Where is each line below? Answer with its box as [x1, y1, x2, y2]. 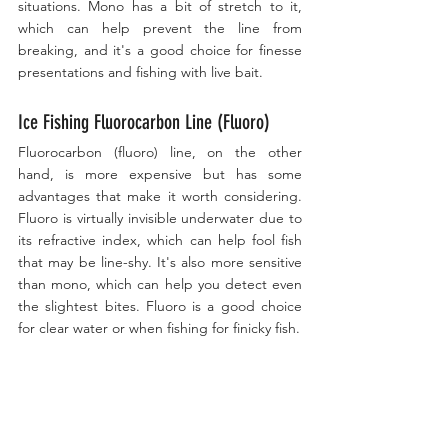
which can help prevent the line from [18, 18, 302, 37]
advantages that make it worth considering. [18, 186, 302, 205]
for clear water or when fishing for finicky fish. [18, 318, 300, 337]
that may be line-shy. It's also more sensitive [18, 252, 302, 271]
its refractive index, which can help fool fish [18, 230, 302, 249]
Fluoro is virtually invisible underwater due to [18, 208, 302, 227]
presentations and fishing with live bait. [18, 62, 267, 81]
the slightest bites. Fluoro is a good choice [18, 296, 302, 315]
